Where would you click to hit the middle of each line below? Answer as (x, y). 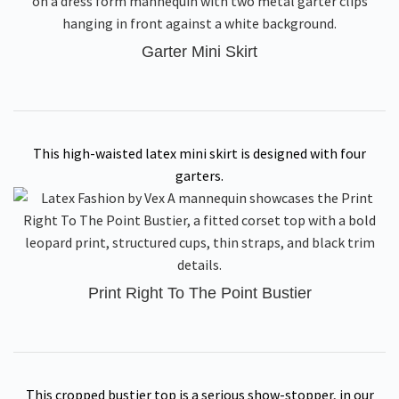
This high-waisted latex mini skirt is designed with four (199, 153)
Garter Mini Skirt (199, 52)
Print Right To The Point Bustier (199, 293)
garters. (199, 175)
